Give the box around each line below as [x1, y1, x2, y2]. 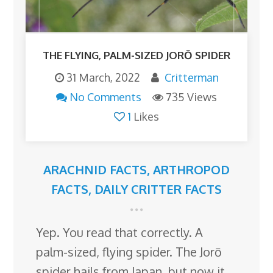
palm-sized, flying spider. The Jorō [36, 243, 222, 260]
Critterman [164, 70, 219, 84]
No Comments [69, 90, 141, 104]
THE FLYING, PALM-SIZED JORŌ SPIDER [43, 48, 230, 62]
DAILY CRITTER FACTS [94, 180, 222, 197]
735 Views [166, 90, 217, 104]
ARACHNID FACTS [43, 161, 147, 177]
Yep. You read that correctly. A [36, 224, 204, 240]
